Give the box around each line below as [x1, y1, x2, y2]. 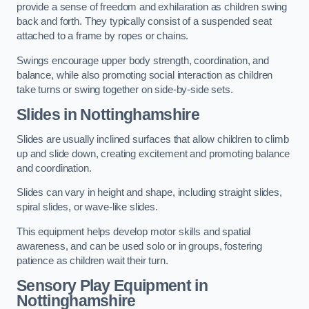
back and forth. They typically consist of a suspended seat [17, 16, 272, 28]
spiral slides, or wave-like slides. [17, 201, 158, 213]
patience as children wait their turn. [17, 255, 168, 266]
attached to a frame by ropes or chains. [17, 30, 189, 42]
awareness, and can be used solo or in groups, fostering [17, 240, 263, 252]
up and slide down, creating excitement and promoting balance [17, 148, 290, 159]
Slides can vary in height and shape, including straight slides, [17, 187, 282, 199]
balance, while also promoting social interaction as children [17, 69, 273, 81]
